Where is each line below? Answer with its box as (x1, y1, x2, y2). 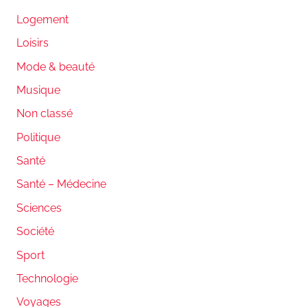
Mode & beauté (16, 60, 95, 73)
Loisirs (16, 36, 49, 50)
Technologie (16, 271, 78, 285)
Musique (16, 83, 60, 97)
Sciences (16, 201, 62, 214)
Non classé (16, 107, 73, 121)
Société (16, 225, 54, 238)
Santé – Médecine (16, 177, 106, 191)
